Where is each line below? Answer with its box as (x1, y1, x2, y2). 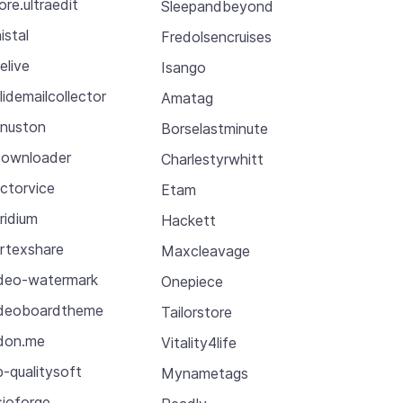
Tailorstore (160, 302, 232, 321)
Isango (160, 58, 206, 76)
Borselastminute (160, 119, 268, 138)
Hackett (160, 210, 216, 229)
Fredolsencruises (160, 27, 272, 46)
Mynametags (160, 363, 248, 382)
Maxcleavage (160, 241, 250, 260)
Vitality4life (160, 333, 237, 352)
